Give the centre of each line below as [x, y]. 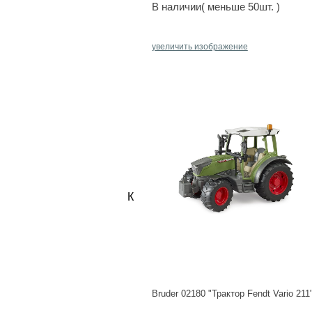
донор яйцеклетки [217, 197]
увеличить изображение [200, 46]
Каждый [149, 197]
